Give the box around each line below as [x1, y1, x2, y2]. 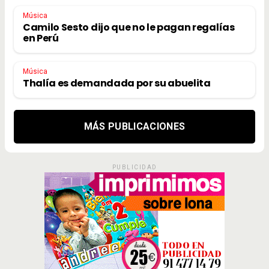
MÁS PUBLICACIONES [83, 120, 186, 132]
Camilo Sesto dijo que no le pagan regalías [23, 20, 235, 34]
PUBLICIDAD [112, 163, 157, 171]
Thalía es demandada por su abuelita [23, 76, 211, 90]
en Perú [23, 31, 59, 45]
